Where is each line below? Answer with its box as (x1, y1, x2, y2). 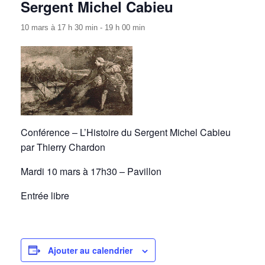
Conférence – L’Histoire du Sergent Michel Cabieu (21, 125, 231, 139)
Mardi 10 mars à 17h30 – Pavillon (21, 164, 161, 178)
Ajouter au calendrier (48, 244, 132, 256)
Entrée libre (21, 188, 69, 202)
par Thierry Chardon (21, 140, 105, 154)
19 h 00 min (105, 23, 145, 33)
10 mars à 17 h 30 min (21, 23, 98, 33)
